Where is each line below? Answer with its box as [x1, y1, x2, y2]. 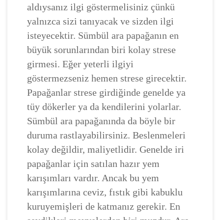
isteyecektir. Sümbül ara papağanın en [27, 29, 179, 41]
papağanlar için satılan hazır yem [27, 158, 160, 169]
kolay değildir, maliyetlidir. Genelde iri [27, 143, 184, 155]
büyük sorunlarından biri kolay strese [27, 44, 176, 55]
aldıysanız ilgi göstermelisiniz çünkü [27, 1, 175, 12]
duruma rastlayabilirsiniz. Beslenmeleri [27, 129, 186, 140]
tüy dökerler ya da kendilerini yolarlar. [27, 101, 181, 112]
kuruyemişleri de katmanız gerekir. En [27, 200, 180, 212]
